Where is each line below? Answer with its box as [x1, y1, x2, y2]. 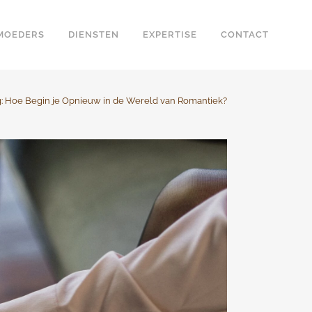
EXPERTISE [143, 29, 197, 40]
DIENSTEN [68, 29, 119, 40]
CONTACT [221, 29, 269, 40]
